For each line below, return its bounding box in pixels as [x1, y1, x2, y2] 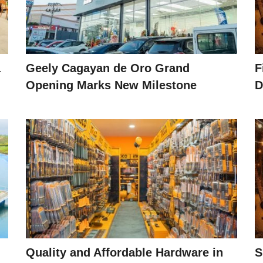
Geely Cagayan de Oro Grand [26, 62, 190, 75]
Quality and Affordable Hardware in [26, 245, 223, 259]
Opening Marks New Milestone [26, 79, 197, 92]
